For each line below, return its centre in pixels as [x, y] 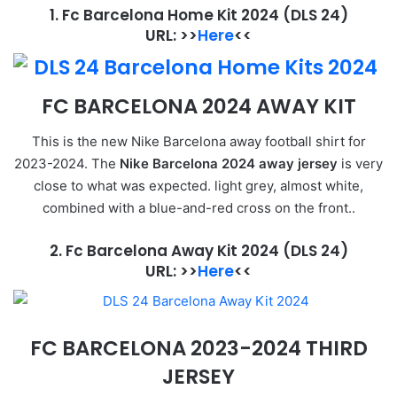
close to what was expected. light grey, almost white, [198, 186]
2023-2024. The [67, 164]
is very [360, 164]
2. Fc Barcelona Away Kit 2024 [166, 251]
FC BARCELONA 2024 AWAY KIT [198, 106]
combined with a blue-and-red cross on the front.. [198, 208]
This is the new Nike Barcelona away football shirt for [198, 142]
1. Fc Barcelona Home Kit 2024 [166, 15]
